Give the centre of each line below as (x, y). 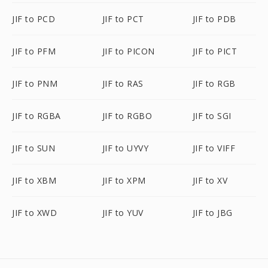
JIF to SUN (33, 148)
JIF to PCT (123, 19)
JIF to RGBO (127, 116)
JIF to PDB (214, 19)
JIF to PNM (35, 83)
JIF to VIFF (214, 148)
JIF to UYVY (125, 148)
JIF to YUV (123, 213)
